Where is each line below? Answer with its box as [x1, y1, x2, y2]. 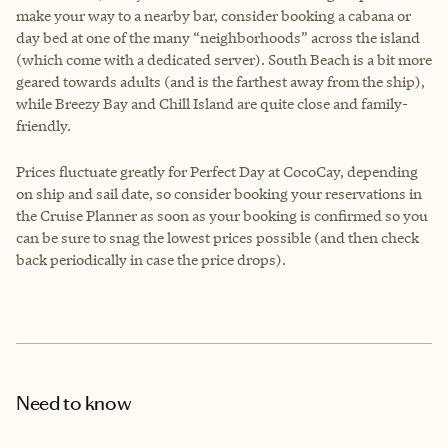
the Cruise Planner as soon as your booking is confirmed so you [16, 205, 428, 225]
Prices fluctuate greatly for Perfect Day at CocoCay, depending [16, 161, 418, 181]
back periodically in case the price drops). [16, 249, 286, 269]
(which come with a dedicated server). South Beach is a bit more [16, 49, 432, 69]
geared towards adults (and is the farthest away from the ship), [16, 71, 425, 91]
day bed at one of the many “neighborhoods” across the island [16, 27, 420, 47]
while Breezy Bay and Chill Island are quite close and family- [16, 93, 408, 113]
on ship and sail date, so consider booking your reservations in [16, 183, 422, 203]
